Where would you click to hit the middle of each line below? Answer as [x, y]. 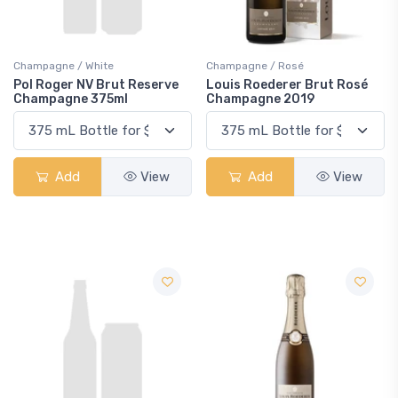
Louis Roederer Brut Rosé [287, 85]
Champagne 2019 [260, 99]
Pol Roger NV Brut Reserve [96, 85]
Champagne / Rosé [255, 66]
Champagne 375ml [71, 99]
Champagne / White [64, 66]
